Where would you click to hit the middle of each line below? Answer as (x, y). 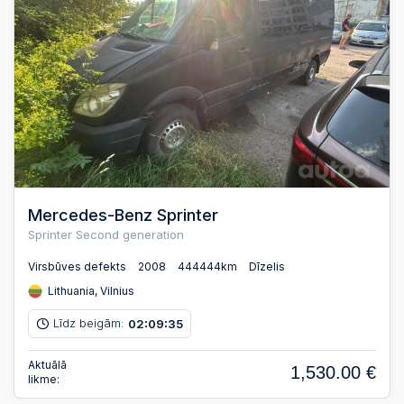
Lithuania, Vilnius (90, 291)
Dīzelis (267, 266)
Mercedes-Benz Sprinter (123, 216)
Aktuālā (47, 364)
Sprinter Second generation (106, 235)
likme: (44, 379)
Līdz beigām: (91, 323)
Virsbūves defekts (77, 266)
